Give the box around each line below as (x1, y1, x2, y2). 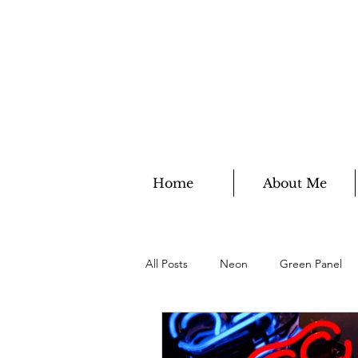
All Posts (145, 256, 188, 271)
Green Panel (280, 256, 342, 271)
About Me (262, 175, 327, 191)
